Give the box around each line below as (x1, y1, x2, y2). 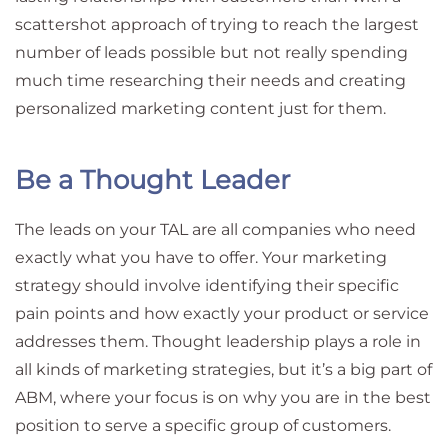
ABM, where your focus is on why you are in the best (15, 388, 431, 407)
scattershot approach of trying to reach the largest (15, 15, 419, 34)
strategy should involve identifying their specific (15, 276, 399, 295)
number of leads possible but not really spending (15, 43, 408, 62)
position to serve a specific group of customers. (15, 416, 391, 435)
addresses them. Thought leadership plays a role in (15, 332, 421, 351)
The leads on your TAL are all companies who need (15, 220, 416, 239)
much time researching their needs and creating (15, 71, 406, 90)
